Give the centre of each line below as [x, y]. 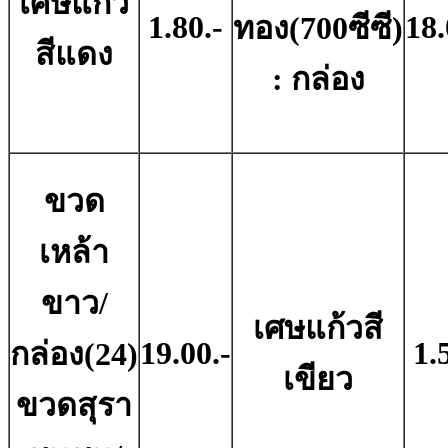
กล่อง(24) [74, 354]
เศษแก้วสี [318, 328]
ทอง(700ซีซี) [318, 28]
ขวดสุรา [74, 405]
